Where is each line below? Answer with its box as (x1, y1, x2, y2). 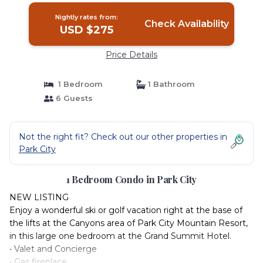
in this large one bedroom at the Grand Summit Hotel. (9, 231, 231, 241)
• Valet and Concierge (9, 244, 97, 254)
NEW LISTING (9, 192, 69, 203)
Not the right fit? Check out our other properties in (19, 131, 227, 142)
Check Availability (144, 18, 229, 29)
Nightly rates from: (55, 13, 119, 21)
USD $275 (60, 23, 114, 36)
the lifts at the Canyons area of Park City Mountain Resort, (9, 218, 248, 228)
